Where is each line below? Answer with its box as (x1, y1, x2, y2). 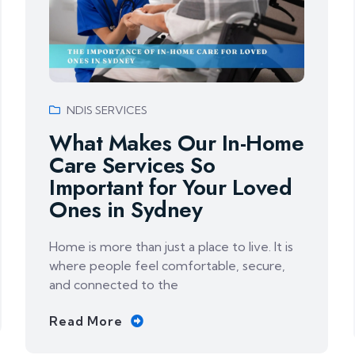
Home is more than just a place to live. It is (49, 239, 294, 255)
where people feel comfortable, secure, (49, 258, 286, 274)
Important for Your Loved (49, 171, 292, 204)
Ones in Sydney (49, 193, 203, 227)
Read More (49, 313, 123, 330)
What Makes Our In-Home (49, 127, 304, 160)
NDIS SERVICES (67, 103, 148, 118)
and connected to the (49, 277, 179, 293)
